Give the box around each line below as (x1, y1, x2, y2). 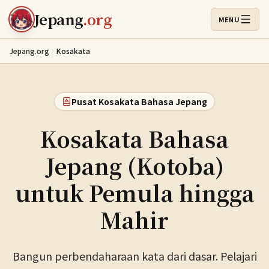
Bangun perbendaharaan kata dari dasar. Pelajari (12, 248, 257, 264)
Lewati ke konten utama (10, 5, 128, 19)
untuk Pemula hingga (14, 177, 255, 208)
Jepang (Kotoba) (45, 150, 224, 181)
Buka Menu (217, 18, 264, 31)
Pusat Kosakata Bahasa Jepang (71, 95, 207, 107)
